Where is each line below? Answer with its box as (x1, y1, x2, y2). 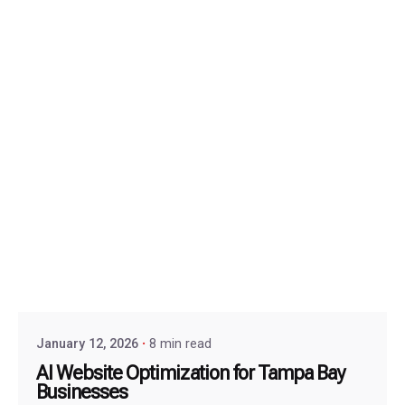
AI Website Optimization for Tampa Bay (36, 361, 345, 384)
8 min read (149, 336, 212, 353)
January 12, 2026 (36, 336, 138, 353)
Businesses (36, 380, 128, 403)
